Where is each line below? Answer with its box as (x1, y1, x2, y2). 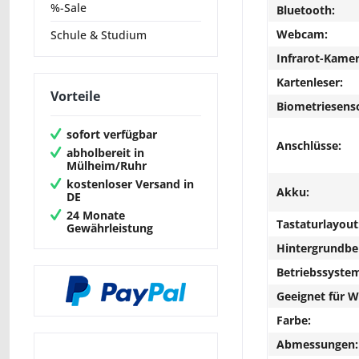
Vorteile (50, 87, 100, 106)
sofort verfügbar (67, 126, 157, 142)
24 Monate (67, 207, 125, 223)
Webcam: (276, 26, 328, 42)
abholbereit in (67, 144, 144, 160)
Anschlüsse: (276, 138, 341, 153)
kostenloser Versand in (67, 175, 194, 192)
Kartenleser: (276, 75, 343, 90)
